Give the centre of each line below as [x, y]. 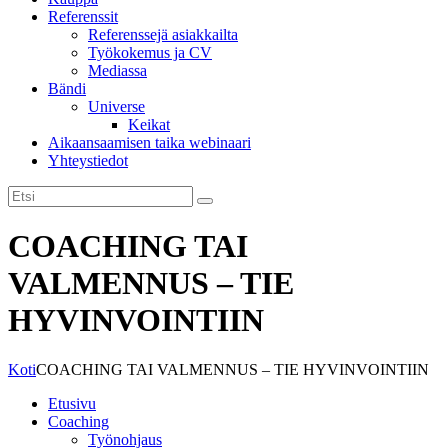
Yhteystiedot [88, 160]
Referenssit [83, 16]
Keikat [149, 124]
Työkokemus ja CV [150, 52]
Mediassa [117, 70]
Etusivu [72, 403]
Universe [116, 106]
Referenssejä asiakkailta [163, 34]
